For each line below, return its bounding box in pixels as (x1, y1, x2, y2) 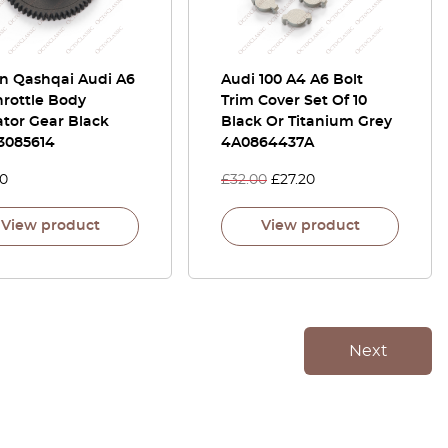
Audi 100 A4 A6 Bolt (221, 73, 363, 87)
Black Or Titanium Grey (221, 115, 392, 129)
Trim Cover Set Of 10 (221, 94, 367, 108)
